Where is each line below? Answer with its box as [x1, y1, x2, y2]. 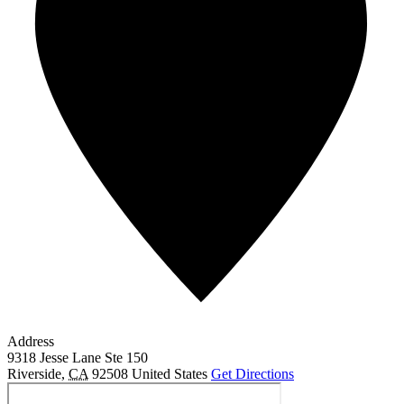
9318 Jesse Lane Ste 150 [7, 350, 148, 366]
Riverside [7, 366, 61, 382]
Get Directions [211, 366, 294, 382]
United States [132, 366, 207, 382]
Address [7, 334, 54, 350]
